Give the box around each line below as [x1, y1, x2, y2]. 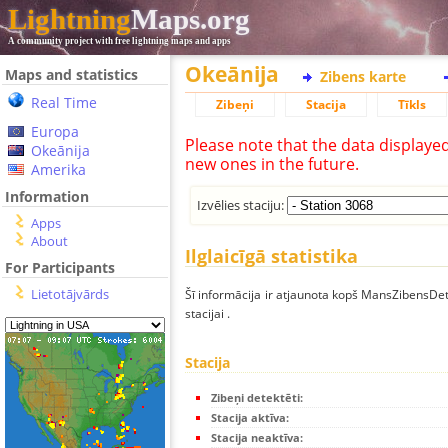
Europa [31, 122, 79, 141]
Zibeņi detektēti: [211, 390, 303, 406]
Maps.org [131, 3, 250, 35]
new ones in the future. [185, 153, 359, 175]
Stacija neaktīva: [211, 430, 303, 446]
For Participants [5, 258, 115, 277]
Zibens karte [320, 67, 406, 86]
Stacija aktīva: [211, 410, 289, 426]
